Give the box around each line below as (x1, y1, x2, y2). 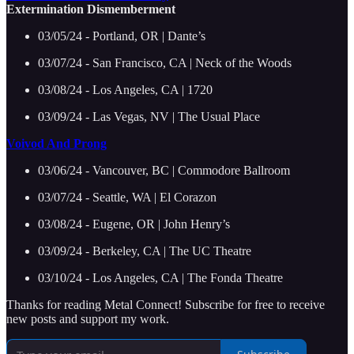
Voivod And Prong (6, 136, 107, 150)
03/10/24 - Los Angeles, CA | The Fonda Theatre (38, 270, 283, 284)
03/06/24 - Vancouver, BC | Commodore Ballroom (38, 163, 290, 177)
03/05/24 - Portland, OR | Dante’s (38, 28, 205, 43)
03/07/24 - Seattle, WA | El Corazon (38, 190, 217, 204)
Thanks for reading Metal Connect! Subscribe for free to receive (6, 297, 325, 311)
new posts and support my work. (6, 311, 169, 326)
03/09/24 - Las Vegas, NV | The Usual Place (38, 109, 260, 123)
